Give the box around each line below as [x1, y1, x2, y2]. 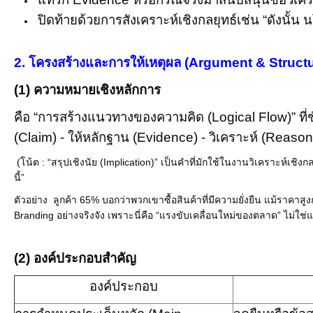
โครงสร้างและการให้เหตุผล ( [29, 55, 189, 70]
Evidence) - [137, 130, 209, 145]
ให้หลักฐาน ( [68, 130, 137, 145]
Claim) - [18, 130, 68, 145]
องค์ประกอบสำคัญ [34, 251, 136, 265]
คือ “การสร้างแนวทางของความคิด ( [14, 110, 212, 124]
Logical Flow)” [212, 110, 299, 124]
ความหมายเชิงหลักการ [34, 82, 161, 97]
